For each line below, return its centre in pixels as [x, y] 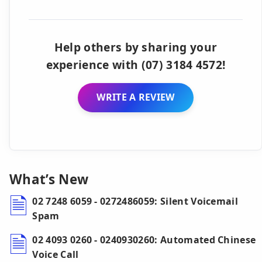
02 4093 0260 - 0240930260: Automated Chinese [144, 240]
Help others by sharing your [136, 47]
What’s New [49, 180]
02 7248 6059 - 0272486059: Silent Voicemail [135, 201]
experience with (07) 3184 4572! [136, 64]
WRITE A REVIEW [136, 97]
